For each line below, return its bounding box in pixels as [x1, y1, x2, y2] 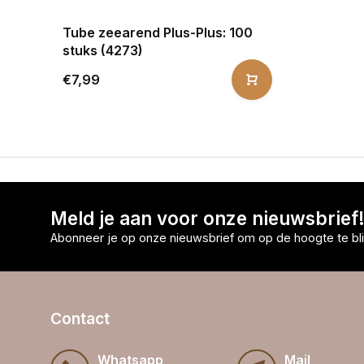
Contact [50, 308, 110, 328]
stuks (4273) [63, 41, 143, 58]
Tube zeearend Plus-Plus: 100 [63, 24, 253, 41]
